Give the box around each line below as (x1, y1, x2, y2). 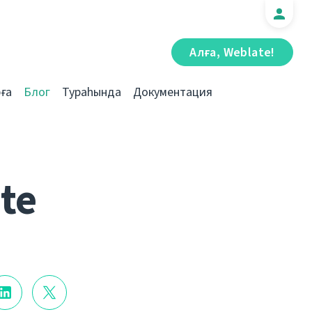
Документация (133, 84, 212, 100)
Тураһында (62, 84, 121, 100)
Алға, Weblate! (189, 44, 275, 61)
